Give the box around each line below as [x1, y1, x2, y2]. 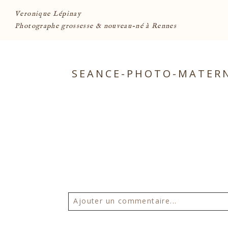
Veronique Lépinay [15, 9, 82, 18]
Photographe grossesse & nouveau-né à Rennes [15, 21, 177, 31]
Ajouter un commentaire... [73, 196, 177, 206]
